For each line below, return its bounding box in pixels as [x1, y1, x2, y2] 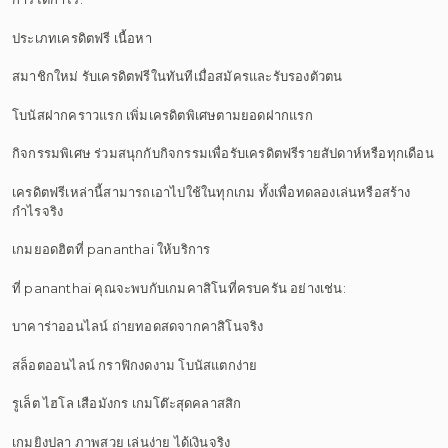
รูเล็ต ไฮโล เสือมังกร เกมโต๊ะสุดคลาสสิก [12, 395, 242, 411]
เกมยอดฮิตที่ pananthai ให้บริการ [12, 241, 211, 257]
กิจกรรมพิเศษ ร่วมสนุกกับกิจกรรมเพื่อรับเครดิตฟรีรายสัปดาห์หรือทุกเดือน [12, 145, 434, 161]
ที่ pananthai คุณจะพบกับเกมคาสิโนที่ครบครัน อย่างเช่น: [12, 279, 346, 296]
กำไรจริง [12, 202, 64, 219]
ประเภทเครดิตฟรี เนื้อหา [12, 29, 152, 46]
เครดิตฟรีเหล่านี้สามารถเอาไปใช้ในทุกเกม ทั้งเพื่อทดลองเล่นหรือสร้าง [12, 183, 411, 200]
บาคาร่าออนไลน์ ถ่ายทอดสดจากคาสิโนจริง [12, 318, 264, 334]
